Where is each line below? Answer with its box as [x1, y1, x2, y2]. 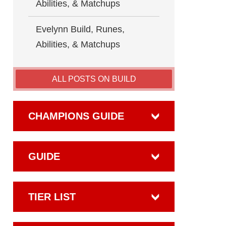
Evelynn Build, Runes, [36, 24, 125, 34]
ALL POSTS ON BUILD [51, 75, 136, 83]
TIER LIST [28, 191, 76, 202]
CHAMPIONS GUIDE [28, 110, 124, 122]
